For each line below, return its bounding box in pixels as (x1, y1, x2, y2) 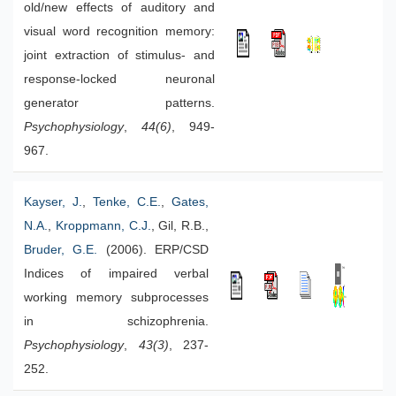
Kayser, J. (24, 195, 82, 209)
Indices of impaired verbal (24, 267, 209, 280)
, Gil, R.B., (150, 219, 209, 232)
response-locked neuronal (24, 72, 215, 86)
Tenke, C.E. (93, 195, 161, 209)
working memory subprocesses (24, 291, 209, 304)
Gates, (171, 195, 209, 209)
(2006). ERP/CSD (97, 243, 209, 256)
